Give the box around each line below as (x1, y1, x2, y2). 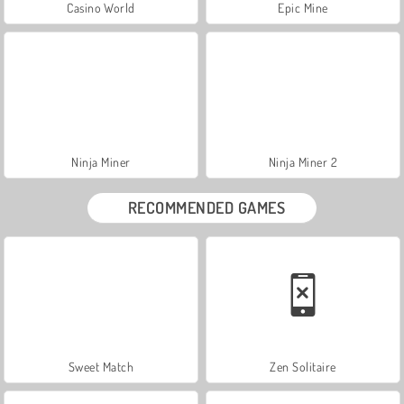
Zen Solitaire (270, 358, 336, 374)
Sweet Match (68, 358, 134, 374)
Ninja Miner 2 (268, 153, 338, 170)
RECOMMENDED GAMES (127, 197, 286, 217)
